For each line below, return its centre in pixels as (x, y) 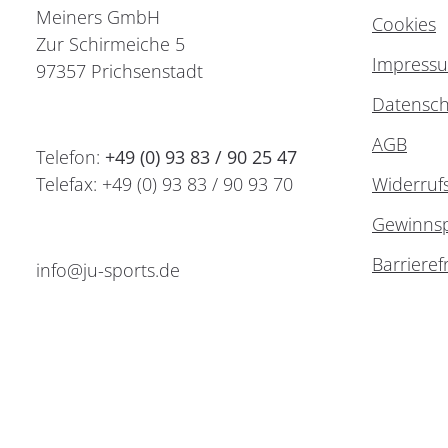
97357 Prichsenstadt (119, 71)
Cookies (404, 24)
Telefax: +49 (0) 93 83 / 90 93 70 (164, 184)
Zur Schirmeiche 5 (110, 44)
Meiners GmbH (98, 17)
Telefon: (70, 157)
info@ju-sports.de (108, 270)
